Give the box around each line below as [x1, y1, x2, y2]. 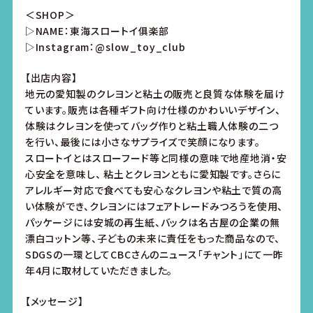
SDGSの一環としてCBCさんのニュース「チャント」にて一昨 [24, 247, 284, 262]
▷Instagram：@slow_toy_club [24, 40, 186, 54]
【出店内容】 [24, 71, 78, 85]
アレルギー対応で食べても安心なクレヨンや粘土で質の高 [24, 183, 282, 198]
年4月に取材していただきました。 [24, 263, 173, 278]
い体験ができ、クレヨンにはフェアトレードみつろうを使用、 [24, 199, 284, 214]
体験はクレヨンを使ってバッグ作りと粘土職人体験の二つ [24, 119, 279, 133]
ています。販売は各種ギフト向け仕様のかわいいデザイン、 [24, 103, 281, 117]
